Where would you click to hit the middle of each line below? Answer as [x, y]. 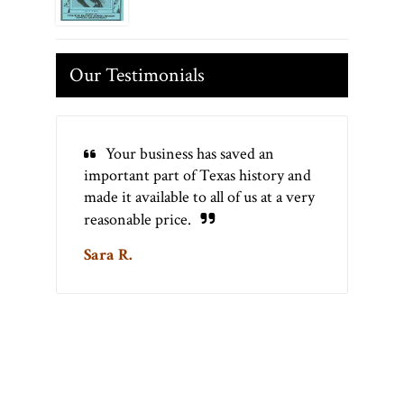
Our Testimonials [137, 76]
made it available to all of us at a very [199, 197]
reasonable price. [138, 220]
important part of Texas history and [197, 176]
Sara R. [108, 255]
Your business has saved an [190, 154]
